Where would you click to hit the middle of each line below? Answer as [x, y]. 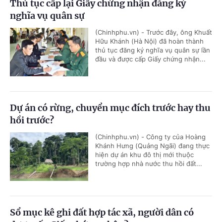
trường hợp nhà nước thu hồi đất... [149, 163]
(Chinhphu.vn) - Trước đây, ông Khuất [154, 32]
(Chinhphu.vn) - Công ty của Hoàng [150, 137]
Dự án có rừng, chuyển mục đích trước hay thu [110, 108]
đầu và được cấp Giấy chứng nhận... [150, 59]
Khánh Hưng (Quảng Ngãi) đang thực [152, 145]
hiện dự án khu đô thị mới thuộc [144, 154]
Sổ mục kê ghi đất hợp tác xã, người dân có [102, 212]
